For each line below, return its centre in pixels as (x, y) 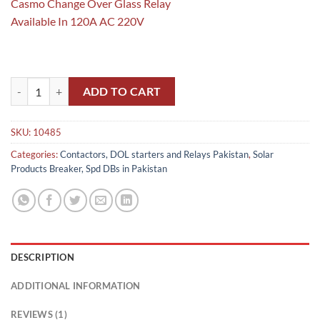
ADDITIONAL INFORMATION (76, 286)
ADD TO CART (122, 91)
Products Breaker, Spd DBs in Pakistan (89, 169)
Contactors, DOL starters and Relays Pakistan (154, 155)
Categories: (35, 155)
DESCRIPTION (42, 257)
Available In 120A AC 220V (77, 21)
